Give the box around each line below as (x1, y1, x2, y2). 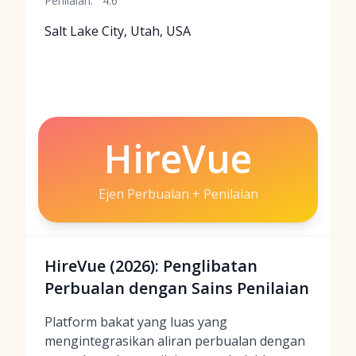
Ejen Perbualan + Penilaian (98, 185, 258, 203)
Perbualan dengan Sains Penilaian (44, 277, 309, 299)
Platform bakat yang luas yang (44, 313, 227, 331)
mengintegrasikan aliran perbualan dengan (44, 332, 305, 350)
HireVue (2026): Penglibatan (44, 255, 257, 277)
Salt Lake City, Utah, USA (44, 22, 191, 40)
